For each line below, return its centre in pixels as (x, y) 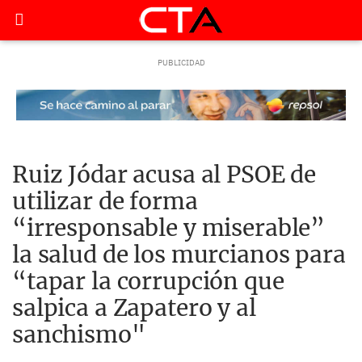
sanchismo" (79, 335)
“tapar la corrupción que (148, 281)
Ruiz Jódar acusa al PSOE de (164, 175)
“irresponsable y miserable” (169, 228)
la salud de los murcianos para (179, 255)
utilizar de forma (105, 201)
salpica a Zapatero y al (134, 308)
